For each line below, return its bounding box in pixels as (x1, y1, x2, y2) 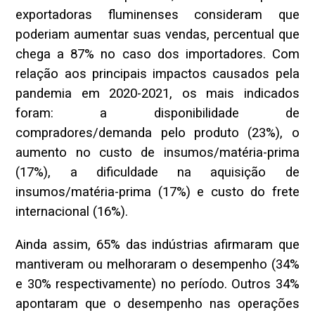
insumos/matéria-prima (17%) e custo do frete (15, 184, 300, 200)
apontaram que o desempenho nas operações (15, 295, 300, 311)
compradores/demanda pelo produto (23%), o (15, 125, 300, 141)
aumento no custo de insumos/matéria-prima (15, 145, 300, 161)
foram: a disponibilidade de (15, 105, 300, 122)
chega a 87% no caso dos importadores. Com (15, 46, 300, 63)
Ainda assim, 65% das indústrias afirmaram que (15, 236, 300, 252)
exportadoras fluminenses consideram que (15, 7, 300, 23)
